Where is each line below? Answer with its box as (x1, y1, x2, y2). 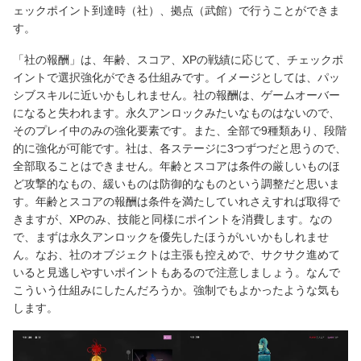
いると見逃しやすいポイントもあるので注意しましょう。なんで (13, 265, 340, 279)
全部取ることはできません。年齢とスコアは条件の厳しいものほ (13, 159, 340, 172)
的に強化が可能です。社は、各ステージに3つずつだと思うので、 (13, 141, 346, 155)
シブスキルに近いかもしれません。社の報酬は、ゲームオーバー (13, 88, 340, 102)
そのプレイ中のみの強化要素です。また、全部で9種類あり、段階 (13, 123, 346, 137)
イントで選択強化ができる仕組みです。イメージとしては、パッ (13, 70, 340, 84)
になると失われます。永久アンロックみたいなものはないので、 (13, 106, 340, 119)
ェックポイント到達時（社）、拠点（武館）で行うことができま (13, 4, 340, 18)
